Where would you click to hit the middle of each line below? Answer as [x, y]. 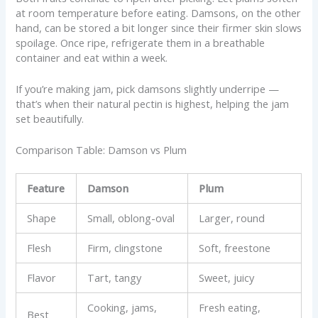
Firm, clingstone [125, 248]
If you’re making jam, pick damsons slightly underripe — [148, 88]
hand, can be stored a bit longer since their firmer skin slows [159, 27]
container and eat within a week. [92, 57]
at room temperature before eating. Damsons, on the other [159, 12]
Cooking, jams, [122, 308]
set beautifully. [50, 118]
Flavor [42, 278]
